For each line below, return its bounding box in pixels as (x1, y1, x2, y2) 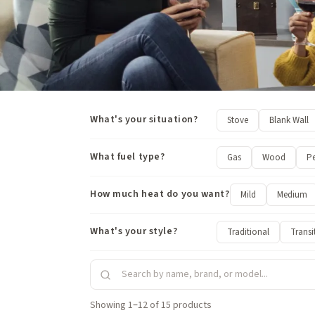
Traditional (227, 226, 269, 238)
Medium (276, 188, 307, 201)
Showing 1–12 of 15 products (90, 298, 212, 312)
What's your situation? (90, 112, 198, 127)
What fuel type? (90, 150, 165, 164)
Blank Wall (269, 114, 309, 127)
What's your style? (90, 224, 178, 238)
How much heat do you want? (90, 187, 230, 201)
